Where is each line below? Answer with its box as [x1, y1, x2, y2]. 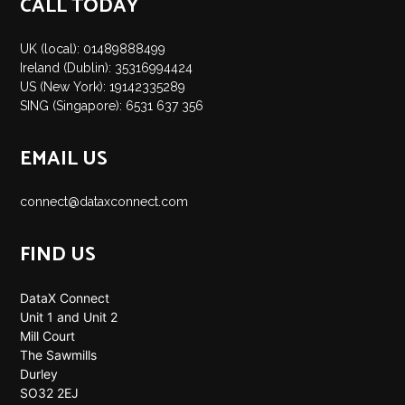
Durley [20, 365, 59, 381]
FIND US [20, 238, 97, 271]
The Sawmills [20, 346, 98, 363]
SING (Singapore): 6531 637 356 [20, 98, 204, 113]
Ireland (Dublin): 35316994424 [20, 60, 193, 75]
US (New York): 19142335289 [20, 79, 186, 94]
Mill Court [20, 327, 76, 344]
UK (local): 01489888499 [20, 41, 166, 56]
